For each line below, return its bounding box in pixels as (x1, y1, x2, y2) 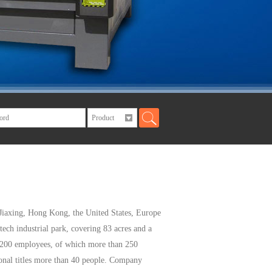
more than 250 (88, 240, 138, 249)
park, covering (51, 224, 101, 233)
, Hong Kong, (23, 208, 70, 217)
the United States (73, 208, 131, 217)
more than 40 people (34, 256, 104, 265)
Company (109, 256, 142, 265)
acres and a (114, 224, 152, 233)
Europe (136, 208, 161, 217)
